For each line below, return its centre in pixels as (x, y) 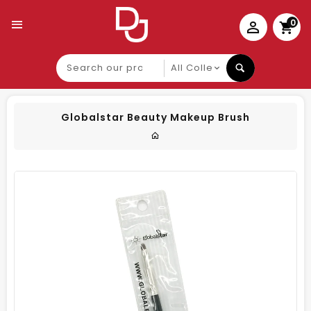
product (78, 85)
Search (75, 60)
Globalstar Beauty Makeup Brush (155, 117)
